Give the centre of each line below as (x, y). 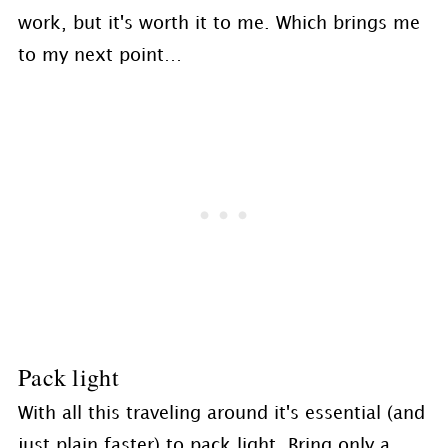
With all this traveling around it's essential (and (221, 413)
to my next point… (99, 55)
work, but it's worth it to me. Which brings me (218, 23)
